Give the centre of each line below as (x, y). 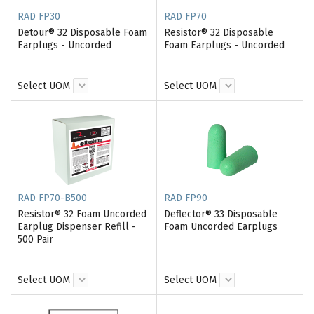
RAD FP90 (186, 198)
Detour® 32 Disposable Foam (82, 33)
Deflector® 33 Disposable (221, 214)
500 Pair (35, 239)
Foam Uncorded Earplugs (221, 227)
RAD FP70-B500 (52, 198)
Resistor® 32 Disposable (219, 33)
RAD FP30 (39, 16)
